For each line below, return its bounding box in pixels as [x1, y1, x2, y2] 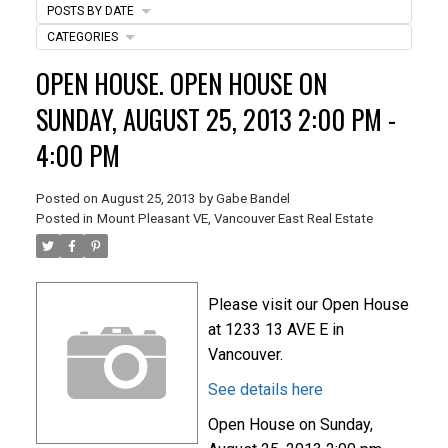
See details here [207, 379, 323, 399]
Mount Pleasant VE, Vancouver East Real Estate [96, 210, 373, 226]
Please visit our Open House [207, 294, 409, 314]
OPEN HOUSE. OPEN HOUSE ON [35, 63, 327, 103]
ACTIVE [304, 46, 342, 60]
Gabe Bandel [215, 190, 290, 206]
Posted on [35, 190, 101, 206]
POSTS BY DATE [46, 3, 134, 18]
